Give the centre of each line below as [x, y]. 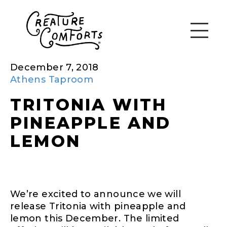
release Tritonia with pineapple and [98, 206]
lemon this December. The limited [95, 218]
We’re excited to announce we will [96, 194]
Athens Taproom [52, 79]
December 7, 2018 [54, 67]
